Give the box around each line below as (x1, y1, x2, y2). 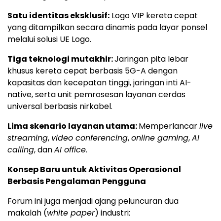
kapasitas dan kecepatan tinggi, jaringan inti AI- (7, 77, 191, 89)
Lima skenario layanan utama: (7, 120, 139, 132)
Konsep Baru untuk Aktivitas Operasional (7, 164, 181, 176)
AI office (54, 144, 86, 156)
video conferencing (51, 132, 128, 144)
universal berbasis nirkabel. (7, 101, 112, 112)
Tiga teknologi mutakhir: (7, 53, 114, 65)
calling (7, 144, 34, 156)
